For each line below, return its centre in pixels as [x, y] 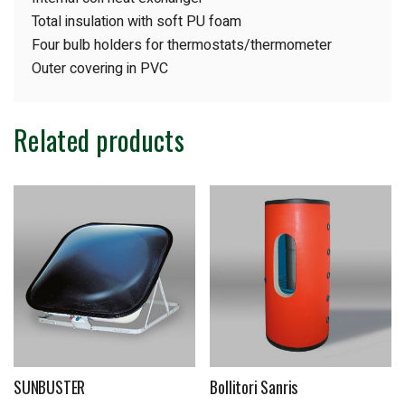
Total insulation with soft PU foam [137, 21]
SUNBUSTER [50, 386]
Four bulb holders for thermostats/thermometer [182, 45]
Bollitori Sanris [254, 386]
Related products [99, 140]
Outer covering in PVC [100, 68]
